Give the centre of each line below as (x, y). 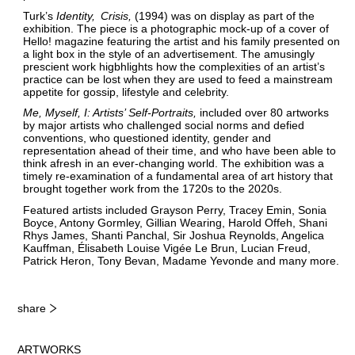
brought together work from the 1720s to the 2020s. (152, 189)
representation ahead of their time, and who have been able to (179, 151)
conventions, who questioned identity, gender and (147, 138)
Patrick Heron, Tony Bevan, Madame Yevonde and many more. (181, 260)
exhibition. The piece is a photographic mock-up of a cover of (176, 28)
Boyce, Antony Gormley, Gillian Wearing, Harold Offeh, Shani (175, 222)
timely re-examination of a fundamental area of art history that (177, 176)
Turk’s (39, 15)
